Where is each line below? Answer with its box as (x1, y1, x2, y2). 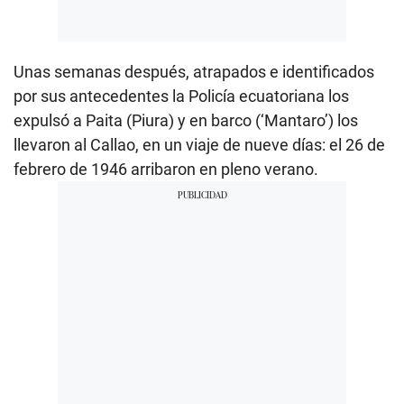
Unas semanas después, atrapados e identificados (14, 62, 374, 82)
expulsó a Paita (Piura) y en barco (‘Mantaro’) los (14, 111, 358, 131)
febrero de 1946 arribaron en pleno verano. (14, 160, 318, 179)
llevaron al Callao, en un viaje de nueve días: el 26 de (14, 135, 385, 155)
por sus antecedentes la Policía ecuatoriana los (14, 87, 349, 106)
